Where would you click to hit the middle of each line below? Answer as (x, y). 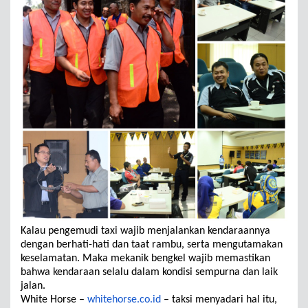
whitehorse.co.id (124, 300)
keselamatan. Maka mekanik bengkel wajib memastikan (145, 258)
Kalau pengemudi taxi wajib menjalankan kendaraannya (145, 231)
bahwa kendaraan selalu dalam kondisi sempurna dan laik (149, 272)
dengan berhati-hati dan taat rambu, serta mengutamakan (152, 245)
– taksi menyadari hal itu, (220, 300)
